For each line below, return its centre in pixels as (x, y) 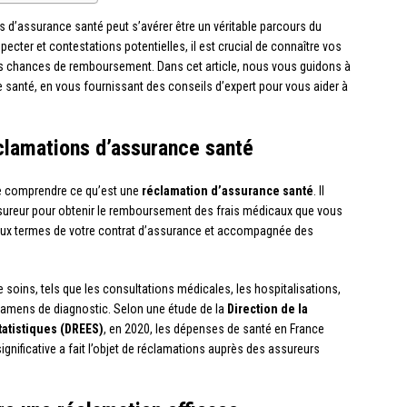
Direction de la (268, 309)
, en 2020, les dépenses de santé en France (214, 329)
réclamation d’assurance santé (228, 191)
